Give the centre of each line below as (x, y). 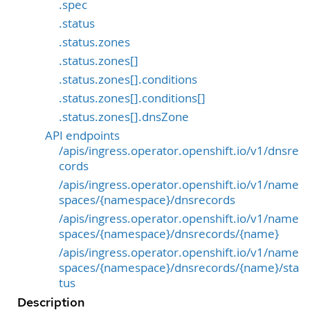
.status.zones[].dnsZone (124, 117)
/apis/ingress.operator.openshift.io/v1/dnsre (179, 151)
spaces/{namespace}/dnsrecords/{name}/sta (179, 267)
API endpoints (82, 135)
